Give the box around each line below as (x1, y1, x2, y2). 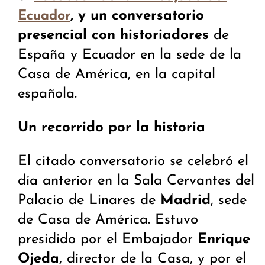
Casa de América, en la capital (18, 67, 215, 82)
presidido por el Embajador (18, 232, 198, 247)
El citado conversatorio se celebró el (18, 154, 248, 169)
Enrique (198, 232, 250, 247)
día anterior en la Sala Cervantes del (18, 174, 254, 189)
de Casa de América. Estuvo (18, 213, 198, 228)
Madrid (160, 193, 211, 208)
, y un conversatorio (70, 9, 204, 24)
